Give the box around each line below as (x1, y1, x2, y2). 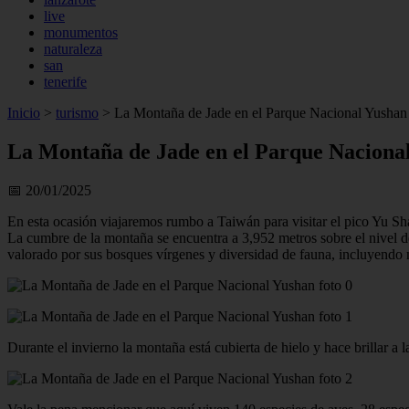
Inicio (7, 105, 40, 121)
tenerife (44, 74, 87, 89)
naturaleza (44, 41, 102, 57)
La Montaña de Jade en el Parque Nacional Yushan (110, 105, 407, 121)
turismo (56, 105, 99, 121)
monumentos (44, 25, 118, 40)
